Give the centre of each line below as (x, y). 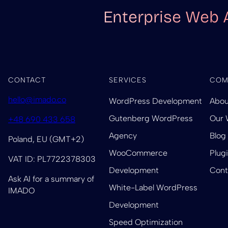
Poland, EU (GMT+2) (46, 139)
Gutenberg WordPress (151, 118)
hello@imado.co (37, 99)
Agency (123, 135)
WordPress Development (156, 101)
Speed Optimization (146, 222)
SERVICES (128, 80)
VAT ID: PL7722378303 (52, 159)
